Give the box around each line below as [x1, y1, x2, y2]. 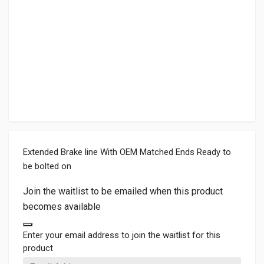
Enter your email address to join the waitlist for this [23, 229, 220, 240]
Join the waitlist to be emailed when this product [23, 185, 223, 197]
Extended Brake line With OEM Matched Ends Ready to [23, 146, 231, 157]
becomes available [23, 200, 101, 212]
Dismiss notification [27, 225, 110, 236]
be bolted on [23, 160, 71, 171]
